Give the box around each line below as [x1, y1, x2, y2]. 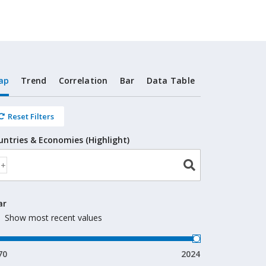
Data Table [146, 75, 195, 86]
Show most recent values [5, 212, 103, 223]
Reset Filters [8, 111, 55, 122]
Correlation [58, 75, 108, 86]
